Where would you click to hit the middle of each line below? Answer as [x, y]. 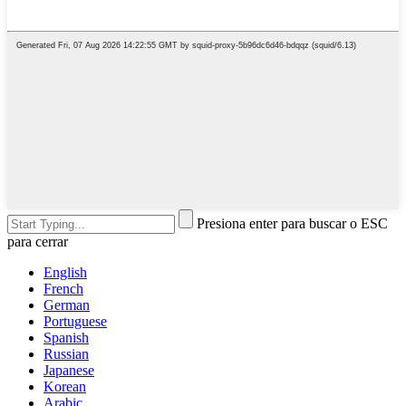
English [65, 272]
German [67, 304]
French [63, 288]
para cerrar [38, 241]
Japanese [69, 370]
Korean [65, 386]
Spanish [66, 337]
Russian [66, 353]
